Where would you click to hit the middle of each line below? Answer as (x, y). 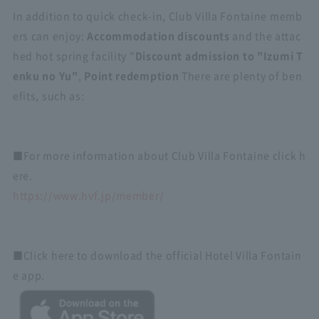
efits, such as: (48, 95)
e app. (29, 275)
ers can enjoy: (50, 36)
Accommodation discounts (158, 36)
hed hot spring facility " (74, 56)
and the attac (265, 36)
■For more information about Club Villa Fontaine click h (159, 155)
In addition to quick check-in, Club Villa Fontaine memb (157, 16)
